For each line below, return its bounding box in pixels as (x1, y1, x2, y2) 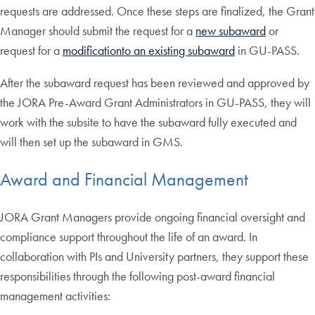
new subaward (195, 22, 266, 39)
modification (63, 41, 122, 58)
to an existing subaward (122, 41, 235, 58)
